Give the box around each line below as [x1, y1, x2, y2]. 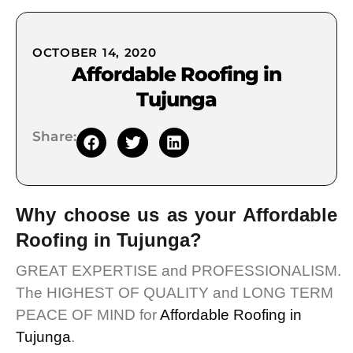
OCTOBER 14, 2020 [32, 45, 157, 60]
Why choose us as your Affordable [16, 204, 337, 226]
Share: [32, 128, 77, 144]
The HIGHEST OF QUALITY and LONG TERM [16, 284, 333, 302]
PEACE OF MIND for [16, 307, 160, 324]
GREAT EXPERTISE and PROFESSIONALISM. [16, 262, 341, 280]
